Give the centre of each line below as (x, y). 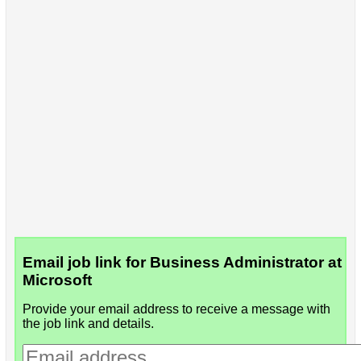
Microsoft (57, 280)
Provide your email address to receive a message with (176, 309)
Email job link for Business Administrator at (182, 262)
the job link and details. (88, 323)
